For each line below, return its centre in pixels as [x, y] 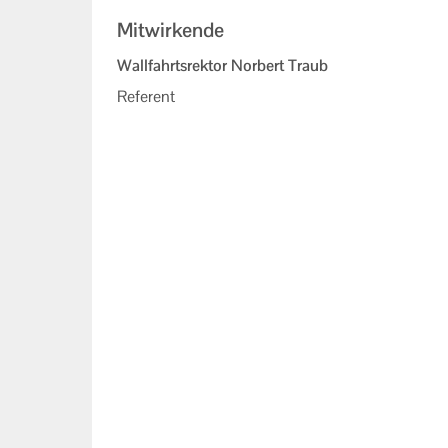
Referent [146, 96]
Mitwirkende [170, 30]
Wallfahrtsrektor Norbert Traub [222, 65]
